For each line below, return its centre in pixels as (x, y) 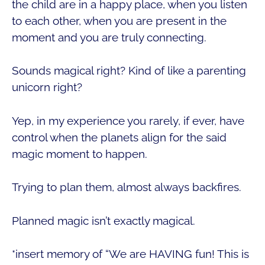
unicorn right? (47, 87)
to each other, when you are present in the (119, 20)
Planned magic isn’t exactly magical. (104, 220)
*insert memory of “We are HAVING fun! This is (130, 254)
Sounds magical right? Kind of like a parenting (129, 71)
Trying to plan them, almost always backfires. (127, 187)
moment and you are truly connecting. (109, 37)
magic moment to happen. (80, 153)
